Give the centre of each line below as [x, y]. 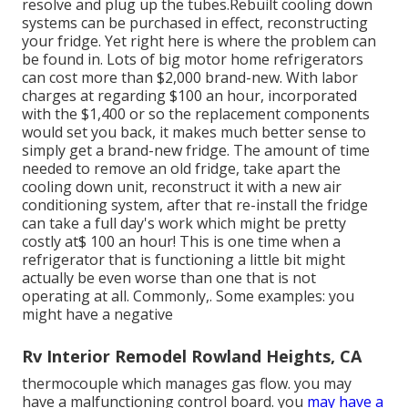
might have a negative [97, 314]
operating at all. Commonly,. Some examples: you [188, 296]
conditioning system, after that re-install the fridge [195, 204]
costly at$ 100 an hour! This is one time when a [181, 241]
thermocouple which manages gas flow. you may [187, 383]
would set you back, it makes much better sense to [194, 132]
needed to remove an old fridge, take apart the [181, 168]
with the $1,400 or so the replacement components [196, 113]
